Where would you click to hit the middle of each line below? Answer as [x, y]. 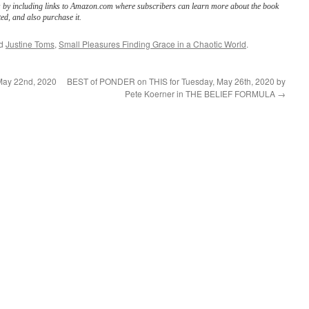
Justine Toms [30, 44]
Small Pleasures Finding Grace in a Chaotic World [152, 44]
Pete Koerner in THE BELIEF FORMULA [201, 93]
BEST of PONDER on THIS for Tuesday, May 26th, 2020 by [176, 81]
